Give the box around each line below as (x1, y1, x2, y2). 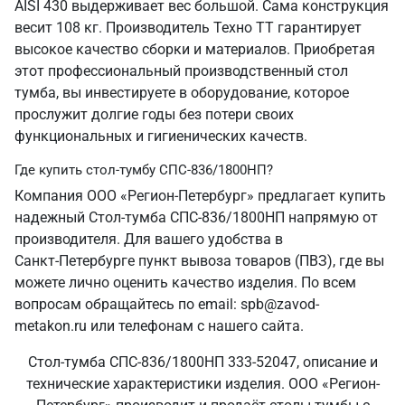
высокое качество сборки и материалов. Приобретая (14, 41, 375, 58)
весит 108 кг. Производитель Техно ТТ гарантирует (14, 19, 362, 36)
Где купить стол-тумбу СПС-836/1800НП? (14, 162, 273, 178)
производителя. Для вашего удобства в (14, 231, 283, 248)
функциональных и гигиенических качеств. (14, 127, 307, 145)
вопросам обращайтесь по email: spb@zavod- (14, 296, 319, 313)
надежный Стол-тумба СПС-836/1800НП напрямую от (14, 209, 378, 226)
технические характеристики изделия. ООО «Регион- (25, 375, 380, 392)
